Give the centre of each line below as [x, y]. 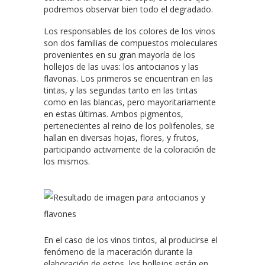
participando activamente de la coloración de [130, 149]
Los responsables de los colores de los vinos [130, 31]
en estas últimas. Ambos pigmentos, [114, 114]
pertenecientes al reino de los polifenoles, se [129, 125]
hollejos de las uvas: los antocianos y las [121, 66]
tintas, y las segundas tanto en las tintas [121, 90]
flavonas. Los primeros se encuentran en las [128, 78]
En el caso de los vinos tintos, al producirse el [131, 240]
